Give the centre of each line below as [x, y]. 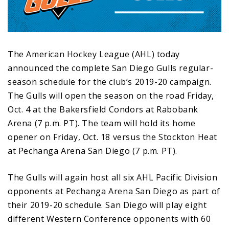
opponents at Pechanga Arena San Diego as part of [114, 191]
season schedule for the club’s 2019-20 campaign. [110, 82]
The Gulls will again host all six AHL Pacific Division [113, 177]
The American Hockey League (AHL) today [94, 54]
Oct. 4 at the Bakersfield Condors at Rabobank [103, 109]
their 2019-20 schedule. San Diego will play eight [107, 205]
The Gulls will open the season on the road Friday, [111, 95]
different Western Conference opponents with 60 [109, 219]
